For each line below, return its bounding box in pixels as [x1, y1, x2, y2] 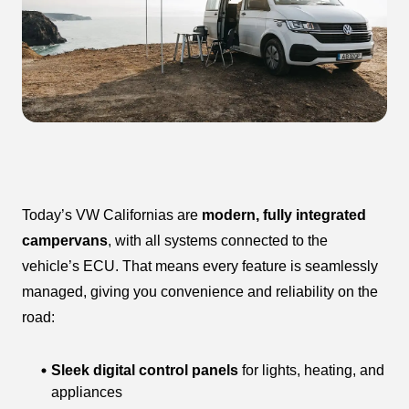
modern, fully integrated [202, 207, 366, 224]
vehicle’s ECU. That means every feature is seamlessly [22, 258, 378, 275]
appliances [51, 384, 122, 401]
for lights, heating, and [238, 362, 384, 379]
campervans [22, 233, 108, 249]
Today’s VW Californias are [22, 207, 202, 224]
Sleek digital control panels [51, 362, 238, 379]
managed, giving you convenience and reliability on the [22, 284, 378, 300]
